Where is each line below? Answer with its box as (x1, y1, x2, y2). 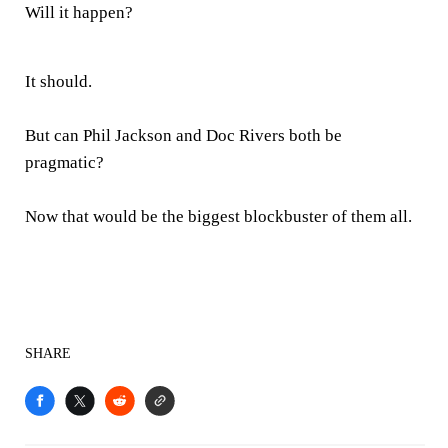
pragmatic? (25, 152, 104, 172)
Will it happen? (25, 2, 133, 22)
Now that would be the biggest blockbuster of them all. (25, 206, 412, 226)
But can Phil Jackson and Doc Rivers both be (25, 125, 342, 145)
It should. (25, 71, 92, 91)
